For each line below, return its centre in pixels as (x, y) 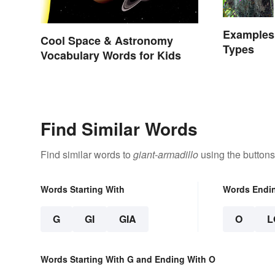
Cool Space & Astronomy (107, 40)
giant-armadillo (166, 155)
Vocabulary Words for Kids (111, 55)
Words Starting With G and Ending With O (128, 259)
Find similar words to (87, 155)
